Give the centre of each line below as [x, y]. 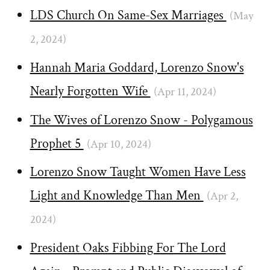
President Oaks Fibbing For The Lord [128, 248]
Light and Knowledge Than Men [117, 196]
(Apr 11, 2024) [185, 92]
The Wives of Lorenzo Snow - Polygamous [141, 120]
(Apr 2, [222, 196]
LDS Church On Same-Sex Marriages [128, 15]
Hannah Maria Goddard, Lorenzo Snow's [137, 67]
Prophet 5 [57, 143]
